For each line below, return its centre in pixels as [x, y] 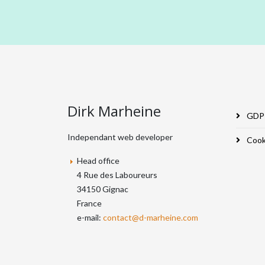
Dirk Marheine [114, 111]
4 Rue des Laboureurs [117, 175]
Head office [97, 161]
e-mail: [90, 217]
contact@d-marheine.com [151, 217]
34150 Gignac [103, 189]
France [89, 203]
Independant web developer [120, 137]
